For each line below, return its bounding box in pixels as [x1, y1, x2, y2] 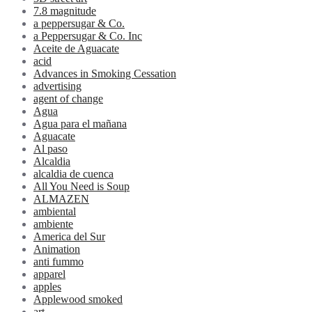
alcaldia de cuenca [33, 168, 114, 180]
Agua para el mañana [33, 118, 127, 130]
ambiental [33, 205, 76, 218]
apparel [33, 268, 65, 281]
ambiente [33, 218, 73, 231]
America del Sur [33, 231, 105, 243]
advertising [33, 80, 81, 93]
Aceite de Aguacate [33, 42, 119, 55]
